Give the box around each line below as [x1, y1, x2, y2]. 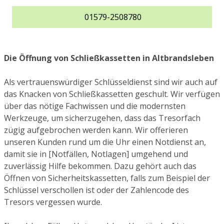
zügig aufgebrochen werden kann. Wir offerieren [4, 124, 188, 136]
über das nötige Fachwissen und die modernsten [4, 100, 185, 112]
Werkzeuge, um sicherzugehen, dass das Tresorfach [4, 112, 200, 124]
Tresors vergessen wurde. [4, 196, 102, 208]
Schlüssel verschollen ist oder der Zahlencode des [4, 184, 189, 196]
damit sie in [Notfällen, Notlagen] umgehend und [4, 148, 188, 160]
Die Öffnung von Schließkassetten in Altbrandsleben [4, 52, 214, 64]
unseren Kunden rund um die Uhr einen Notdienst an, [4, 136, 206, 148]
